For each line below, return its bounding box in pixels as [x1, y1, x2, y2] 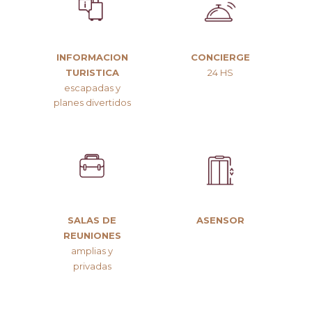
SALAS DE [68, 214, 116, 226]
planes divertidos [53, 97, 131, 109]
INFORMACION [56, 51, 128, 63]
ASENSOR [196, 214, 244, 226]
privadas [72, 260, 111, 272]
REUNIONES [63, 230, 121, 242]
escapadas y [63, 81, 120, 93]
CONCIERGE [190, 51, 250, 63]
